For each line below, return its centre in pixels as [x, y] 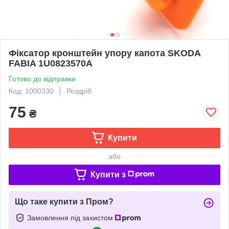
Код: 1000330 [31, 91]
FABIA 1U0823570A [51, 63]
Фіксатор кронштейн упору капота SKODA [105, 53]
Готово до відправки [42, 78]
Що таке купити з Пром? [64, 201]
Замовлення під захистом [71, 217]
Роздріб [79, 91]
